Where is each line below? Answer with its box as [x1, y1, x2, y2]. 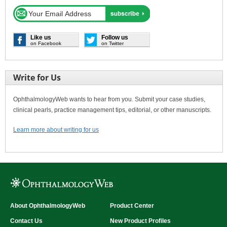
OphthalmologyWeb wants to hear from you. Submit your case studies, [13, 95, 205, 103]
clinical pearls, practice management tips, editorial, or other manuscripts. [13, 106, 211, 113]
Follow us [101, 33, 128, 41]
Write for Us [13, 71, 61, 83]
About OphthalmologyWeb [10, 202, 85, 209]
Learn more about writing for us [13, 126, 99, 133]
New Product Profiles [109, 217, 171, 224]
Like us [30, 33, 51, 41]
